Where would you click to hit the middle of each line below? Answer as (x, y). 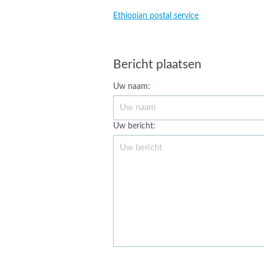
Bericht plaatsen (157, 65)
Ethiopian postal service (156, 16)
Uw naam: (132, 87)
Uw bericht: (134, 126)
